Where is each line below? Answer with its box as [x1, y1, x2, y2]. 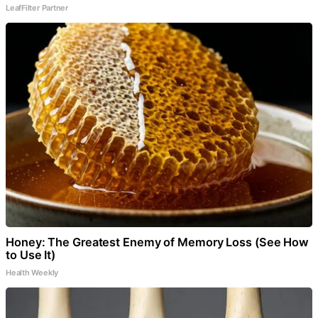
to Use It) [6, 247, 56, 262]
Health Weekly [6, 267, 59, 278]
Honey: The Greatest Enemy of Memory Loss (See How [6, 234, 309, 249]
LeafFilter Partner [6, 2, 69, 13]
